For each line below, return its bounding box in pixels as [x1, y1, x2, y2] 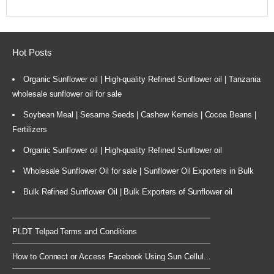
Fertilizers [12, 125, 47, 135]
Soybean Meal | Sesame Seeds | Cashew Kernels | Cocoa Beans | [23, 110, 256, 120]
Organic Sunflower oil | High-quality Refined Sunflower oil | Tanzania [23, 75, 261, 84]
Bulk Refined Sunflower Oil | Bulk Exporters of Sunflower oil [23, 187, 232, 197]
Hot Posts [12, 46, 52, 57]
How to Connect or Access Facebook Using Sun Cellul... [12, 252, 211, 262]
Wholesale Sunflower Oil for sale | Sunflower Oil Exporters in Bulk [23, 166, 254, 176]
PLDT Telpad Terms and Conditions [12, 227, 137, 237]
